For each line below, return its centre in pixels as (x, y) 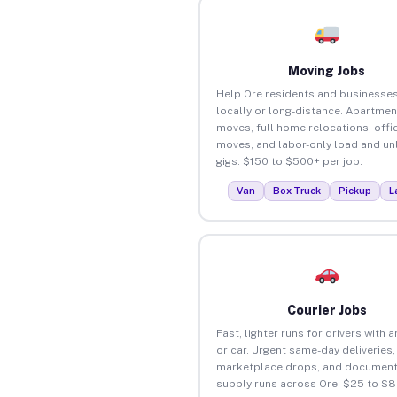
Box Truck (297, 190)
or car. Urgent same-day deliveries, (305, 350)
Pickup (355, 190)
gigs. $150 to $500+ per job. (289, 161)
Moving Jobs (327, 70)
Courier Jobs (327, 310)
